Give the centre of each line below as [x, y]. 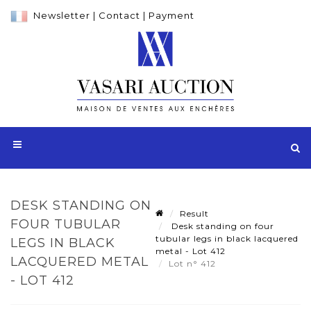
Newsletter [62, 15]
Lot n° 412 [194, 263]
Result [194, 213]
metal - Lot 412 [191, 251]
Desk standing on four [221, 226]
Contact [119, 15]
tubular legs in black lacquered [227, 238]
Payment [171, 15]
